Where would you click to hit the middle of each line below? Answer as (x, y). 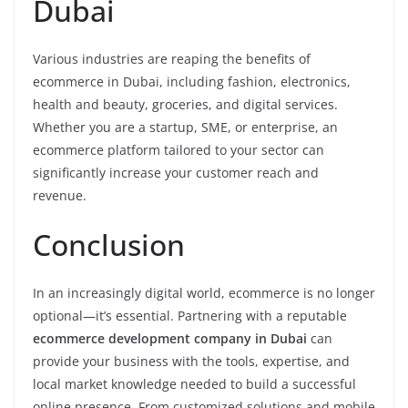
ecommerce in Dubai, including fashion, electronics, (192, 82)
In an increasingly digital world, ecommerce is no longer (204, 293)
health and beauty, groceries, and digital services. (185, 104)
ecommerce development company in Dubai (170, 338)
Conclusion (109, 245)
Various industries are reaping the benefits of (172, 59)
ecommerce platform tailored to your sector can (178, 150)
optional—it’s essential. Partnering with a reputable (190, 316)
